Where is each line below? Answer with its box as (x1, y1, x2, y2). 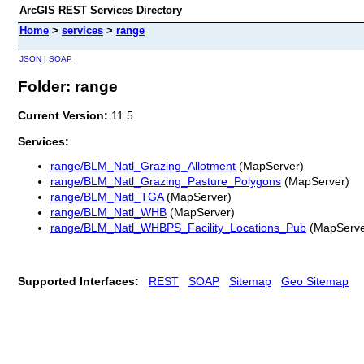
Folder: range (18, 77, 118, 95)
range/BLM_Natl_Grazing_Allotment (50, 159, 236, 173)
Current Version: (18, 108, 111, 122)
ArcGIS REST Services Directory (19, 4, 182, 16)
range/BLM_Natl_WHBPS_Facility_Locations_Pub (50, 221, 306, 235)
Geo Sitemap (281, 274, 349, 288)
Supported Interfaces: (18, 274, 139, 288)
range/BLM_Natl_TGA (50, 190, 163, 204)
